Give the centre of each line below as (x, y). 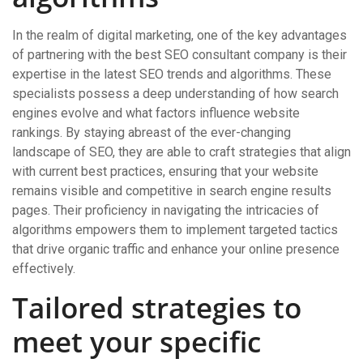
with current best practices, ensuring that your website (165, 171)
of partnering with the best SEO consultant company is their (179, 55)
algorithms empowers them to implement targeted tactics (175, 230)
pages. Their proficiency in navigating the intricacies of (166, 210)
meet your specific (137, 342)
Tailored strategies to (157, 307)
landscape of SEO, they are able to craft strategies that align (181, 152)
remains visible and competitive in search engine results (172, 191)
